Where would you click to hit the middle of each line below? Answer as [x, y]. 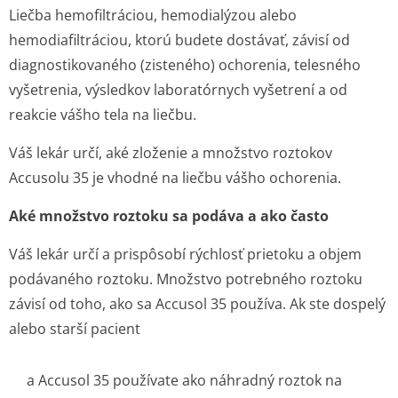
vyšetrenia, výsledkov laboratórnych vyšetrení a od [178, 90]
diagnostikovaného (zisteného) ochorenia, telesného [185, 65]
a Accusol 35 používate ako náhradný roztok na [184, 380]
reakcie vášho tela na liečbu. [103, 115]
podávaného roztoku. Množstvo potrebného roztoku [186, 279]
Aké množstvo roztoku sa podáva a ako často [169, 216]
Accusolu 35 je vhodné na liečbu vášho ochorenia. [175, 178]
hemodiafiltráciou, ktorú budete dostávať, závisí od [179, 40]
